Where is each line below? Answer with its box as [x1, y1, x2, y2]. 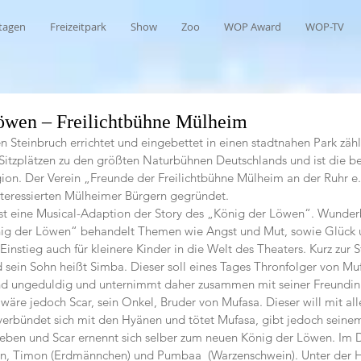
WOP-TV [305, 19, 344, 34]
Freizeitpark [50, 19, 106, 34]
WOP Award [224, 19, 281, 34]
